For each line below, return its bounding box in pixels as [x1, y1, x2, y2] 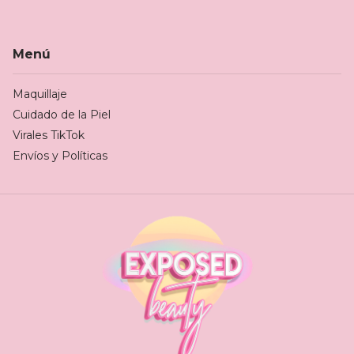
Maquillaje [12, 86, 67, 101]
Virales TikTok [12, 127, 85, 142]
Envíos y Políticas [12, 148, 107, 163]
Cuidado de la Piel [12, 107, 111, 122]
